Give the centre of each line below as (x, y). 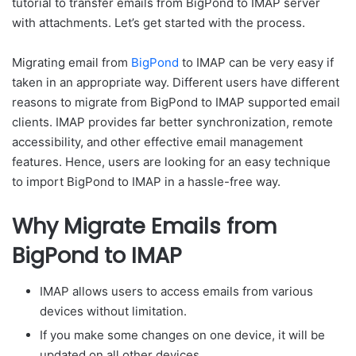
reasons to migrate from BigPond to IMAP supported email (176, 102)
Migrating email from (72, 62)
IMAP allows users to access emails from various (176, 291)
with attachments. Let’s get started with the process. (159, 23)
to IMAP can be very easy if (256, 62)
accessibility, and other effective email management (157, 142)
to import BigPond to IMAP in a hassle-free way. (146, 182)
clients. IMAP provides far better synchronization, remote (172, 122)
